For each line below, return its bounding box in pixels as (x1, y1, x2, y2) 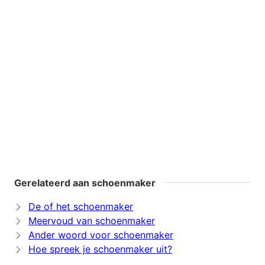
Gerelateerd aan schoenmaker (14, 177, 156, 189)
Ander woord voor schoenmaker (28, 229, 173, 241)
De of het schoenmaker (28, 201, 133, 213)
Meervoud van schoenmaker (28, 215, 155, 227)
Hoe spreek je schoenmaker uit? (28, 243, 172, 256)
